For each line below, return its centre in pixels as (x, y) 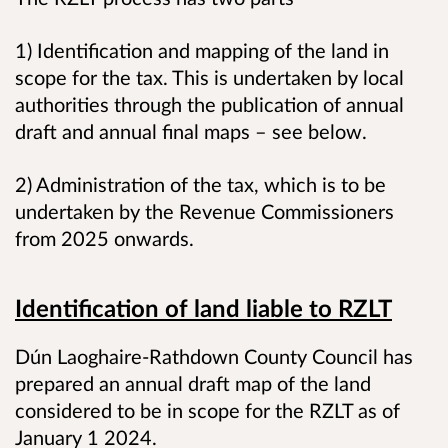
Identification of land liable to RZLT (203, 308)
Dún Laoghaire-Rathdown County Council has (214, 356)
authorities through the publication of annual (209, 103)
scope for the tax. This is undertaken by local (209, 76)
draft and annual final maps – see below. (196, 130)
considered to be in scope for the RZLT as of (207, 410)
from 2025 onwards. (112, 237)
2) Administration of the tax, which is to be (200, 183)
